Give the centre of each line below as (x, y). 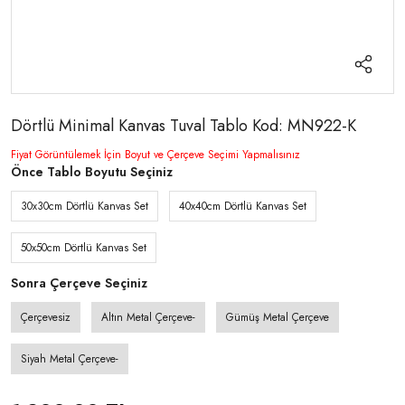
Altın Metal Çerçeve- (148, 317)
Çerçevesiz (46, 317)
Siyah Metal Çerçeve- (70, 359)
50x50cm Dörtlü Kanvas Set (84, 248)
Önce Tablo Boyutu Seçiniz (92, 172)
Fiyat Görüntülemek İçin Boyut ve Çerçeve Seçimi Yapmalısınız (155, 155)
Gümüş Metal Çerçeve (278, 317)
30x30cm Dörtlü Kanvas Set (85, 206)
